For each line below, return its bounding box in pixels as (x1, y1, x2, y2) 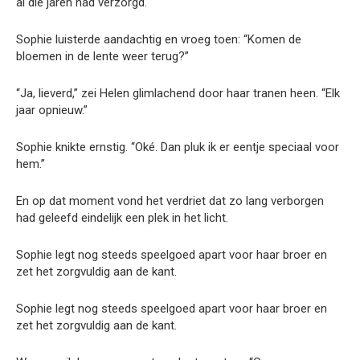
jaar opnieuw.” (16, 102, 88, 117)
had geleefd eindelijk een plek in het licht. (16, 210, 228, 225)
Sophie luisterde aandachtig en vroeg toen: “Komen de (16, 31, 301, 47)
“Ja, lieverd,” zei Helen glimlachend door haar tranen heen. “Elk (16, 85, 340, 100)
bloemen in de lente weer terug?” (16, 48, 189, 63)
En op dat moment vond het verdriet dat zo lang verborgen (16, 193, 324, 208)
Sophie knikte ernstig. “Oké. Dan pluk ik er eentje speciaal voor (16, 139, 339, 154)
